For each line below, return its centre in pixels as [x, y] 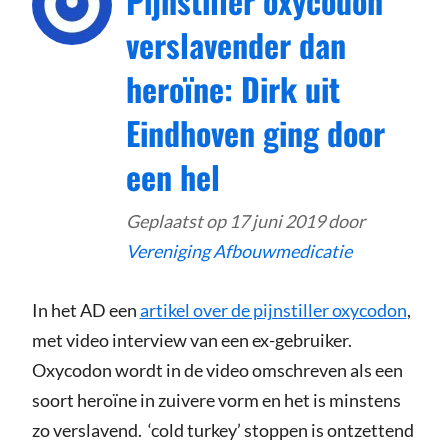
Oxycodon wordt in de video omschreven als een [217, 370]
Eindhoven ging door [255, 133]
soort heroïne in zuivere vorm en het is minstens [216, 400]
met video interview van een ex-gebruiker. [191, 340]
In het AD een [85, 310]
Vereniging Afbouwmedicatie [239, 251]
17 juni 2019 [277, 221]
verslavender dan [236, 45]
